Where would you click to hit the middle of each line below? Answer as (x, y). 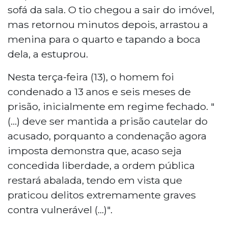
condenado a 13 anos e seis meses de (99, 91)
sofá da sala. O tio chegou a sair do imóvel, (111, 9)
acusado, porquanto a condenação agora (107, 136)
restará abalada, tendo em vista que (95, 180)
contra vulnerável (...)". (60, 209)
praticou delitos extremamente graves (102, 195)
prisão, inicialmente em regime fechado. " (111, 106)
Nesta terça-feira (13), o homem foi (91, 77)
